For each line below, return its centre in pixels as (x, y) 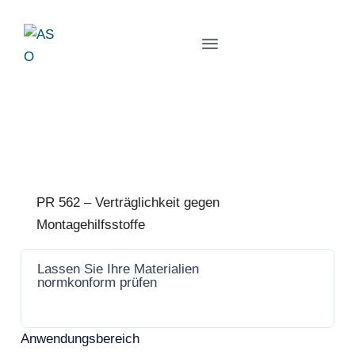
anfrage (279, 288)
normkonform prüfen (97, 282)
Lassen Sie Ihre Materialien (118, 269)
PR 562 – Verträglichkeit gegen (128, 202)
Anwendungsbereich (80, 339)
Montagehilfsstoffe (91, 225)
